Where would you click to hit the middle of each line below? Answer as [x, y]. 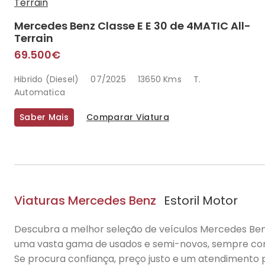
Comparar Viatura [128, 117]
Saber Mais [44, 117]
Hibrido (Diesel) [47, 79]
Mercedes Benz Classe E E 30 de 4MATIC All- [132, 26]
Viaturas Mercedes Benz [85, 201]
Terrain [34, 38]
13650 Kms [160, 79]
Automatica [40, 92]
